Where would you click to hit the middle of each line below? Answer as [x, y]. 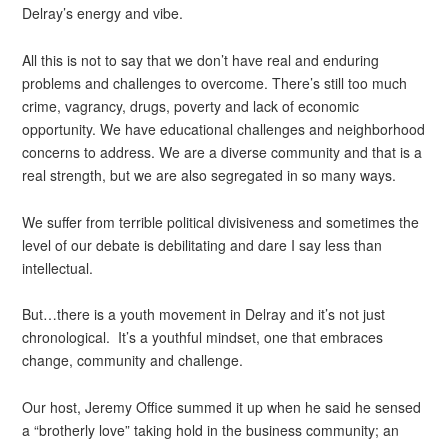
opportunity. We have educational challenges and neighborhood [224, 129]
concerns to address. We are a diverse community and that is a [222, 152]
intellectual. [58, 267]
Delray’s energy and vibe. [103, 13]
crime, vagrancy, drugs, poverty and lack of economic [191, 106]
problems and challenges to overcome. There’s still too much [215, 83]
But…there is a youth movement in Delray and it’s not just [204, 314]
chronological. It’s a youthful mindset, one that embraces [203, 337]
